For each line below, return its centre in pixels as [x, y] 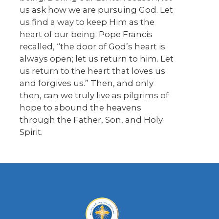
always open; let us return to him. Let [97, 59]
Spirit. [31, 132]
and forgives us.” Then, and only [87, 83]
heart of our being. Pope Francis [86, 34]
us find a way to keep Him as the [87, 22]
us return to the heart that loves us [92, 71]
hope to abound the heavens [80, 108]
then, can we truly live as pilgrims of [94, 96]
